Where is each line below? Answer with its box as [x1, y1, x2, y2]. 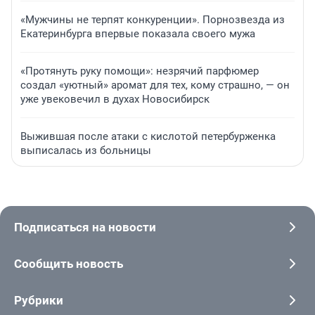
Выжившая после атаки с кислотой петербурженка [20, 130, 276, 143]
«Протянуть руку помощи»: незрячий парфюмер [20, 65, 259, 78]
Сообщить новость [14, 257, 123, 271]
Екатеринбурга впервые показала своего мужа [20, 27, 255, 41]
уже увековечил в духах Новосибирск [20, 93, 210, 106]
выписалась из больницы [20, 144, 151, 157]
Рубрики [14, 293, 63, 308]
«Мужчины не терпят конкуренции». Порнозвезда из [20, 13, 285, 27]
